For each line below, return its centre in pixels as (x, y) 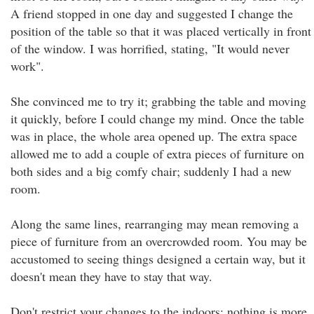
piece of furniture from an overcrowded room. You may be (159, 241)
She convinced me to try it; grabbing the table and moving (158, 101)
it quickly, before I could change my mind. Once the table (157, 118)
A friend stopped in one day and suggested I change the (152, 13)
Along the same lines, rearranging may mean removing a (155, 224)
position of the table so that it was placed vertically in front (161, 31)
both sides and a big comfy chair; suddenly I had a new (151, 171)
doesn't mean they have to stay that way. (111, 276)
